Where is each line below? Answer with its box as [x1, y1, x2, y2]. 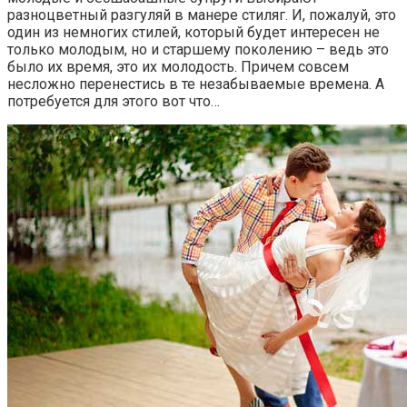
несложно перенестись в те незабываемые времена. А [7, 74, 384, 93]
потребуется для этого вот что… [7, 92, 220, 110]
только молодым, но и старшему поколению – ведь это [7, 40, 389, 58]
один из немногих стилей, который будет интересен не [7, 23, 380, 41]
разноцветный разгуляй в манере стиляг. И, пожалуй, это [7, 5, 396, 24]
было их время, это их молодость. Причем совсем [7, 57, 349, 75]
